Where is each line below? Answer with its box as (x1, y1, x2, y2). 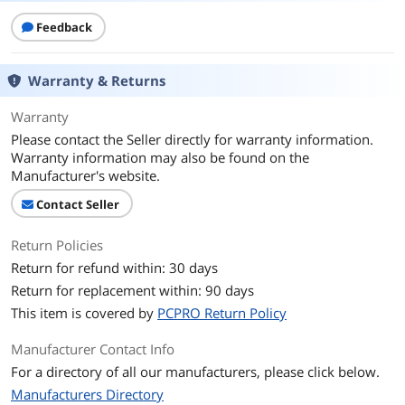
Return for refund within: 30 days (11, 259, 218, 277)
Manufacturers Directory (11, 385, 164, 403)
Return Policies (11, 236, 103, 254)
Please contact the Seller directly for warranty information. (11, 130, 373, 148)
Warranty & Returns (28, 71, 165, 89)
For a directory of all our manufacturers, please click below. (11, 363, 380, 381)
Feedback (36, 19, 92, 35)
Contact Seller (36, 196, 119, 212)
